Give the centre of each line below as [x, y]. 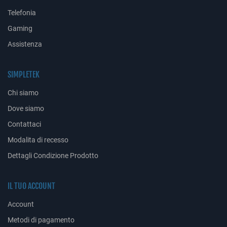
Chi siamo [23, 93]
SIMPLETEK [24, 75]
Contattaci [24, 125]
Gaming [20, 29]
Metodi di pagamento [41, 220]
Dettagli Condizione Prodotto [53, 156]
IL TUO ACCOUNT [31, 186]
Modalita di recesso [38, 140]
